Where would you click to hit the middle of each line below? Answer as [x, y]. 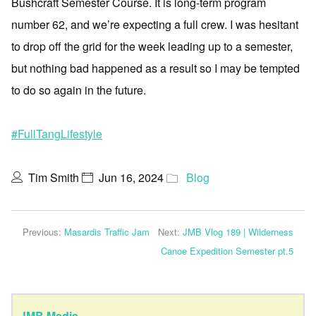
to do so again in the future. [79, 90]
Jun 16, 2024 [131, 177]
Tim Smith [54, 177]
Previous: [43, 232]
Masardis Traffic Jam [107, 232]
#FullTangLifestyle [57, 134]
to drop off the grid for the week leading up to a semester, [152, 46]
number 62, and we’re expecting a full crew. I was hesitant [155, 24]
